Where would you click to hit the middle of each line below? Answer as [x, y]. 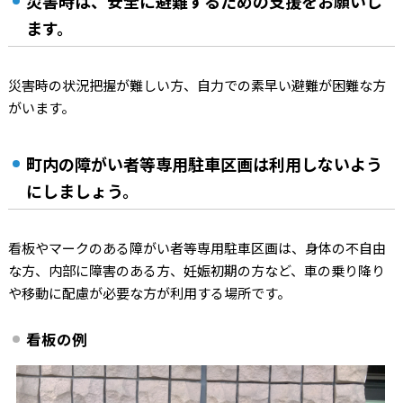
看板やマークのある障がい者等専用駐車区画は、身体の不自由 [197, 248]
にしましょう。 [82, 191]
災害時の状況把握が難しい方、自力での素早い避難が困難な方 [197, 85]
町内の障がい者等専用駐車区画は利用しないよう [204, 164]
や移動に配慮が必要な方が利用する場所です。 [149, 293]
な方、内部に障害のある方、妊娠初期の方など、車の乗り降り [196, 270]
